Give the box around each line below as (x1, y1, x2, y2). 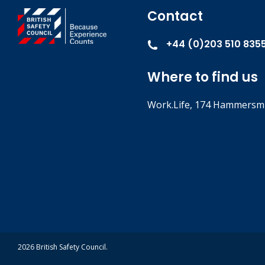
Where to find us (147, 68, 258, 86)
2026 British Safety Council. (18, 242, 108, 252)
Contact (147, 7, 203, 25)
